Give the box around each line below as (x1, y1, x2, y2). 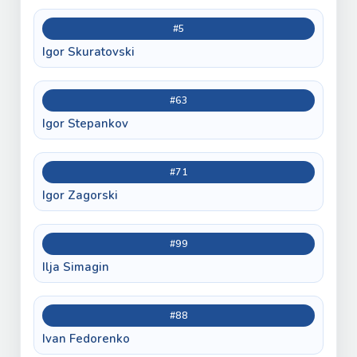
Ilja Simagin (42, 258, 109, 275)
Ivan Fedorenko (42, 330, 130, 347)
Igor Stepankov (42, 115, 128, 131)
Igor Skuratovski (42, 43, 135, 60)
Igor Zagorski (42, 186, 118, 203)
